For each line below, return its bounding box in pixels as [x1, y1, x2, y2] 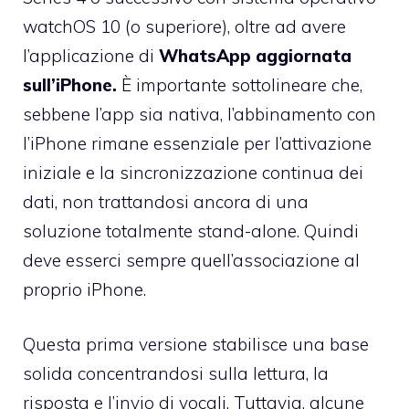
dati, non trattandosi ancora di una [23, 190, 309, 213]
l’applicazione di [23, 44, 159, 67]
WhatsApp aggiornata [159, 44, 351, 67]
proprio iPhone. [23, 278, 146, 300]
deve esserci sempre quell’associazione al [23, 248, 360, 271]
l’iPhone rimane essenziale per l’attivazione [23, 131, 372, 154]
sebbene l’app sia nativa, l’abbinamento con [23, 102, 376, 125]
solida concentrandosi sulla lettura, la [23, 362, 329, 385]
